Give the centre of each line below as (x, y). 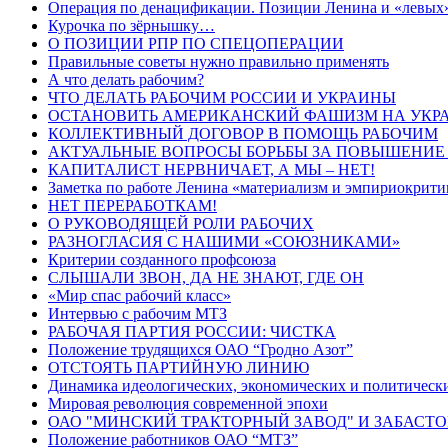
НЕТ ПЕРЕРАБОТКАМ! (132, 205)
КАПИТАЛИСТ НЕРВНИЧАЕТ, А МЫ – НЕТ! (211, 169)
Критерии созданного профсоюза (162, 259)
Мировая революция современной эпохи (188, 403)
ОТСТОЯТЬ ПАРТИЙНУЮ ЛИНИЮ (178, 367)
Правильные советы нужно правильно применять (218, 61)
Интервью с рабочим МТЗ (137, 313)
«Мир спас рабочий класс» (139, 295)
